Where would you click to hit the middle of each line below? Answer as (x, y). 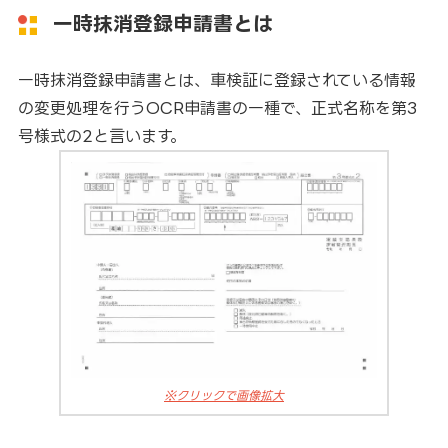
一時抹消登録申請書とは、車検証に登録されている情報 (216, 79)
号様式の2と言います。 (101, 135)
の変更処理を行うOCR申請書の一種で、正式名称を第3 (217, 107)
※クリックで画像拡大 (224, 395)
